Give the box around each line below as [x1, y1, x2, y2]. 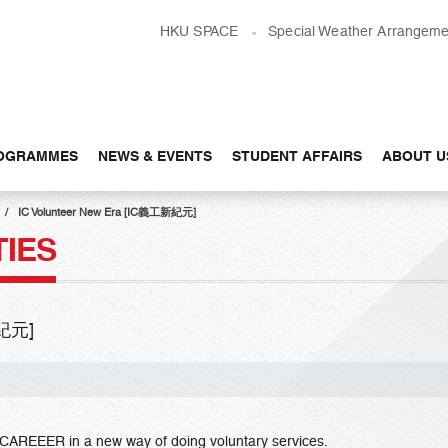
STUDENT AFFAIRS [232, 148, 362, 164]
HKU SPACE [159, 22, 239, 39]
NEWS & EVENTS [98, 148, 212, 164]
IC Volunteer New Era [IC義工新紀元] [18, 206, 196, 219]
